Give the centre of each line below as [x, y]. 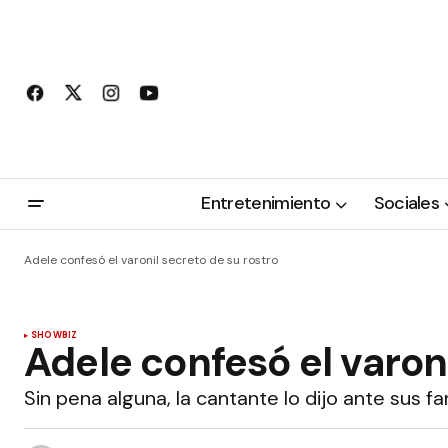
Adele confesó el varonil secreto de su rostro [151, 260]
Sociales [406, 203]
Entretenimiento [266, 203]
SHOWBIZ [54, 335]
